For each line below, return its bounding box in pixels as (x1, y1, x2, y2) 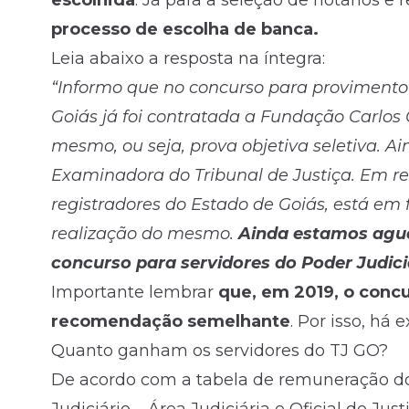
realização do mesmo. (51, 224, 238, 244)
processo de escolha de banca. (51, 19, 319, 39)
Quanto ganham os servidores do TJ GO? (51, 341, 388, 361)
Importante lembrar (51, 282, 218, 302)
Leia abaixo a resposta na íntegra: (51, 48, 325, 68)
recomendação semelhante (51, 311, 290, 331)
